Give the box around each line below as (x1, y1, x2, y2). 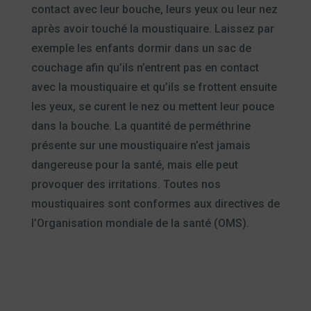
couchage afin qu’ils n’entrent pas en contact (31, 60, 259, 74)
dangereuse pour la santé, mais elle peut (31, 158, 238, 171)
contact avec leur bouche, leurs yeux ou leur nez (31, 2, 278, 16)
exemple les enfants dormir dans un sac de (31, 41, 251, 55)
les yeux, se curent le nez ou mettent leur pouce (31, 99, 274, 113)
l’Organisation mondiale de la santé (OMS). (31, 216, 249, 230)
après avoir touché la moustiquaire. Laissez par (31, 22, 274, 35)
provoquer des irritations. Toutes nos (31, 177, 221, 191)
